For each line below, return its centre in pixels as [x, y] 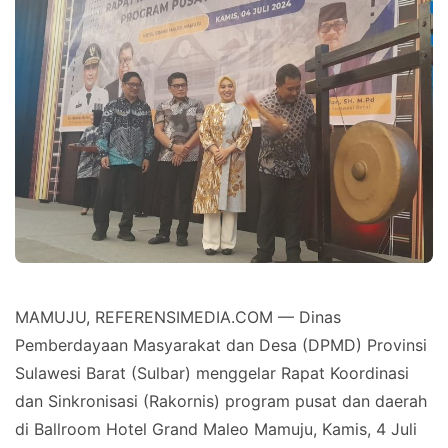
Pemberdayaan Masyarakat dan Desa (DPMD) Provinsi [221, 345]
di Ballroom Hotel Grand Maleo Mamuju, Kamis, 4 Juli [216, 429]
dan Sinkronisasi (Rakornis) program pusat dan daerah [221, 401]
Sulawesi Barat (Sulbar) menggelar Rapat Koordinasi [212, 373]
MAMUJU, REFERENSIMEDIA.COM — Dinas [178, 317]
